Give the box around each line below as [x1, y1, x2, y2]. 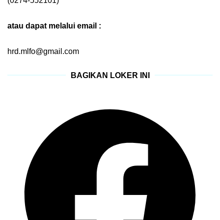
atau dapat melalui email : [7, 21, 103, 30]
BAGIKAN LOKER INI [70, 71, 150, 80]
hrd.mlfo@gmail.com [7, 47, 79, 55]
